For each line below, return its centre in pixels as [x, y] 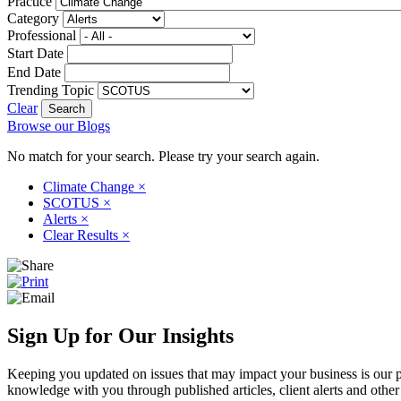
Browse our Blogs [59, 125]
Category [33, 18]
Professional [42, 35]
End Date [34, 72]
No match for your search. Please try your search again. [163, 156]
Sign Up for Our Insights [120, 335]
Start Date [35, 53]
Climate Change [90, 186]
